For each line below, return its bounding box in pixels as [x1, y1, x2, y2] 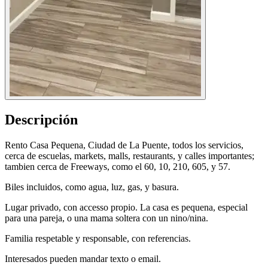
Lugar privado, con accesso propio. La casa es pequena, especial [5, 202, 248, 213]
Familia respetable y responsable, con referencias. [5, 233, 191, 244]
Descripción [5, 112, 78, 128]
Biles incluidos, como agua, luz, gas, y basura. [5, 182, 179, 193]
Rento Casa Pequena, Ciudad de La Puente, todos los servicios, [5, 140, 243, 151]
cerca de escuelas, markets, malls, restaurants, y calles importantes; [5, 151, 254, 162]
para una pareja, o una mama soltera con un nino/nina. [5, 213, 208, 224]
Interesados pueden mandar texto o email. [5, 254, 161, 264]
